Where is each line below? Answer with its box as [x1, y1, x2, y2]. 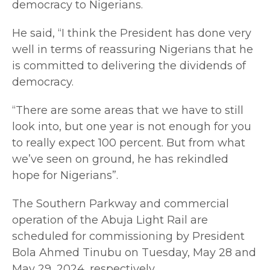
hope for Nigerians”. [12, 168, 118, 182]
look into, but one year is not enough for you [12, 119, 251, 133]
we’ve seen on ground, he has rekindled [12, 152, 228, 166]
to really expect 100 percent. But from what [12, 136, 245, 149]
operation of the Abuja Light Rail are [12, 213, 208, 227]
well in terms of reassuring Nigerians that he [12, 42, 253, 56]
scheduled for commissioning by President [12, 229, 245, 243]
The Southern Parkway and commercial [12, 196, 229, 210]
